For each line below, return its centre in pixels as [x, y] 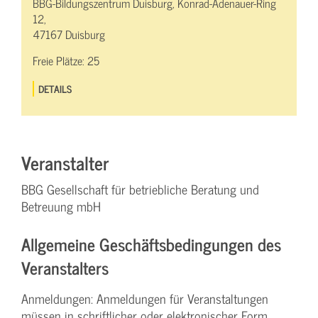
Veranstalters [65, 268]
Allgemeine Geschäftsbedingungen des [151, 244]
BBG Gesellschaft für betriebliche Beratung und [140, 190]
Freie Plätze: [60, 61]
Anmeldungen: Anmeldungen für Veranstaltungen [145, 299]
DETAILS [55, 89]
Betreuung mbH [61, 207]
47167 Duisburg [69, 34]
